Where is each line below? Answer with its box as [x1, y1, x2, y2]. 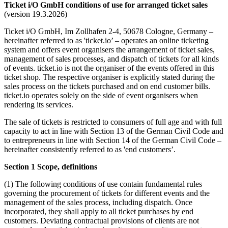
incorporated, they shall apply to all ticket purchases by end [4, 207, 193, 216]
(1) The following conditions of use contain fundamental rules [4, 179, 202, 188]
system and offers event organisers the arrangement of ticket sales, [4, 45, 215, 54]
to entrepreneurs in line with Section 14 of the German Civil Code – [4, 135, 221, 145]
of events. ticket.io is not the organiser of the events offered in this [4, 63, 214, 72]
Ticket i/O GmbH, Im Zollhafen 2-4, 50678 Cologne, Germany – [4, 26, 213, 36]
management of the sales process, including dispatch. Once [4, 197, 192, 207]
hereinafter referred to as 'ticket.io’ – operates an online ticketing [4, 36, 209, 45]
